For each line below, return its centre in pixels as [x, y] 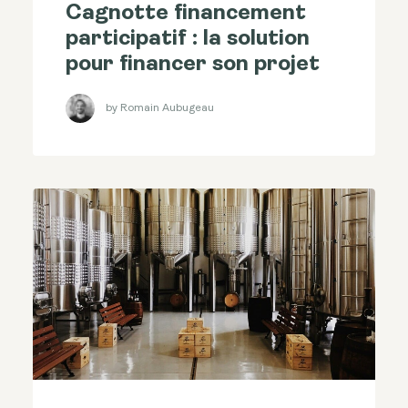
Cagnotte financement [186, 14]
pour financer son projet [193, 65]
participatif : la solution [188, 40]
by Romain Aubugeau [160, 108]
